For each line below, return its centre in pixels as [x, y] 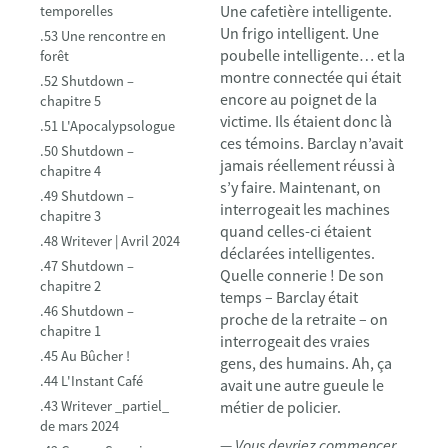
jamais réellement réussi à [307, 165]
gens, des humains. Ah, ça [306, 363]
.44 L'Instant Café [91, 381]
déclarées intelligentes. [297, 253]
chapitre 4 [70, 171]
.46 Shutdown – [87, 311]
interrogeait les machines [305, 209]
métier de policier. [280, 407]
